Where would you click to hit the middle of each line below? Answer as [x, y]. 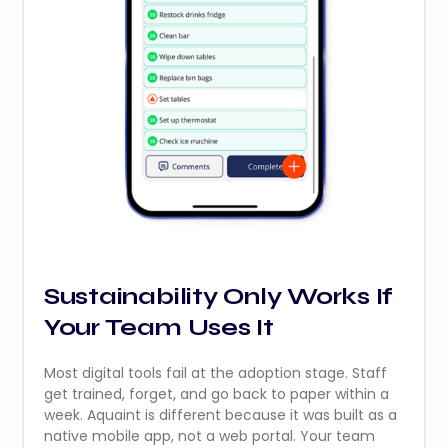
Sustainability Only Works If [218, 297]
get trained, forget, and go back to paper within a [216, 394]
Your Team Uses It [158, 328]
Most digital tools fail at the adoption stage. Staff [215, 373]
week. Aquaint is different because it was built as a [220, 415]
